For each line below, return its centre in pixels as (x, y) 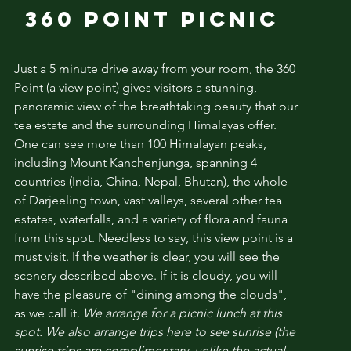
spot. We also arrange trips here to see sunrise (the (154, 331)
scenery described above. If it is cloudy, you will (145, 275)
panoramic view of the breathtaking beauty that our (156, 106)
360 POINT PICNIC (152, 18)
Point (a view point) (68, 87)
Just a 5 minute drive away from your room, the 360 (154, 68)
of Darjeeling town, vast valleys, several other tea (148, 200)
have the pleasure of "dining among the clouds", (150, 294)
